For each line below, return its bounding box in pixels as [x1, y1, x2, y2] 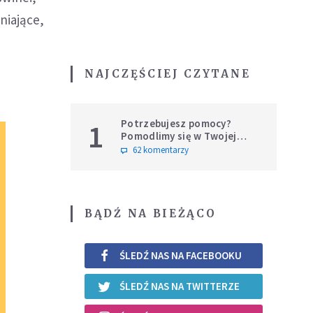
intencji [121, 141, 158, 155]
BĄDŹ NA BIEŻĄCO [85, 206, 217, 220]
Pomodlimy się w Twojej [121, 129, 237, 143]
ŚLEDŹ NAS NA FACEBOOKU [119, 249, 242, 263]
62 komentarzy [133, 143, 189, 156]
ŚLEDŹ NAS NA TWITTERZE [119, 279, 240, 293]
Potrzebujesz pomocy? [121, 116, 231, 130]
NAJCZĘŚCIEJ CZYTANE [85, 66, 251, 80]
